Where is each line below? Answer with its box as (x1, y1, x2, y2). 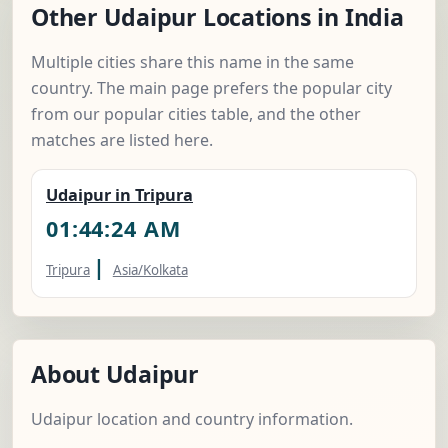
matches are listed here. (31, 129, 213, 152)
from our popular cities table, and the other (31, 103, 361, 126)
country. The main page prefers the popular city (31, 77, 392, 100)
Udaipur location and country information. (31, 408, 353, 431)
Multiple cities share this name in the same (31, 51, 354, 74)
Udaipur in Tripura (46, 184, 193, 207)
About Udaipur (31, 358, 199, 391)
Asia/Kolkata (112, 261, 188, 280)
